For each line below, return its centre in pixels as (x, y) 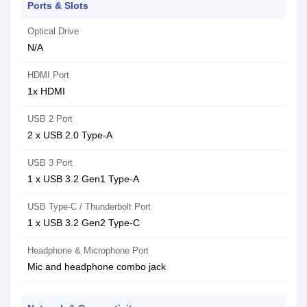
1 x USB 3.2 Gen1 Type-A (83, 179)
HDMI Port (48, 75)
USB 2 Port (50, 119)
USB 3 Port (50, 163)
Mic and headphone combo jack (97, 267)
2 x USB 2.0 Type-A (70, 135)
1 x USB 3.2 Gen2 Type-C (84, 223)
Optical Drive (53, 31)
